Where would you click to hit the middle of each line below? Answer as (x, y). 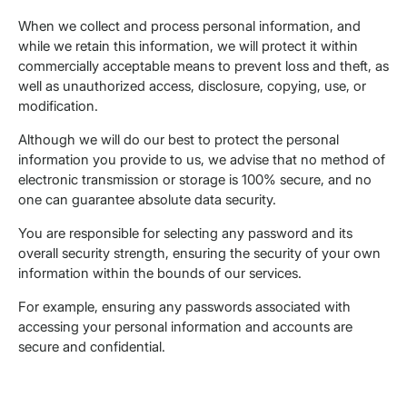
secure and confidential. (92, 347)
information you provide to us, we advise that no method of (202, 160)
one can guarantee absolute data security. (147, 200)
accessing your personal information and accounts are (185, 327)
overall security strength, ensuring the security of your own (199, 253)
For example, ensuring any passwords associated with (184, 307)
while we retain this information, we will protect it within (188, 46)
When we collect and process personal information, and (189, 26)
